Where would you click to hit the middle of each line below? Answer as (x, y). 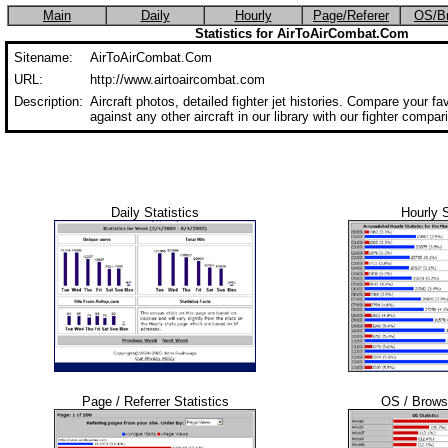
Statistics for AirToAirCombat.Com (302, 33)
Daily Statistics (155, 212)
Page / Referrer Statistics (155, 401)
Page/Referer (351, 15)
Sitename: (43, 57)
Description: (48, 101)
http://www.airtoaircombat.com (177, 79)
